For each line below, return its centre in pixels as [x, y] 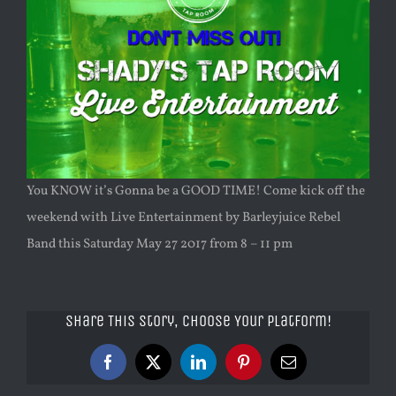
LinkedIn [225, 368]
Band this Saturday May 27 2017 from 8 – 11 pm [160, 244]
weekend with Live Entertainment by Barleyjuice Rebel [183, 218]
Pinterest [269, 368]
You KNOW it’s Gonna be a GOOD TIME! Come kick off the [196, 191]
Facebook [137, 368]
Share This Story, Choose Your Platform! [198, 321]
